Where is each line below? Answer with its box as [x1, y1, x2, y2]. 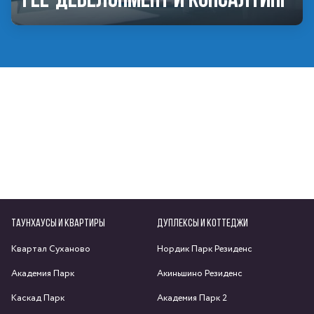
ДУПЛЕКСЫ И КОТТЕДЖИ [157, 217, 248, 228]
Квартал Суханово [11, 243, 90, 256]
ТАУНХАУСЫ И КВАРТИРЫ [11, 217, 105, 228]
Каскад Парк [11, 292, 64, 305]
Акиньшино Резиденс [157, 267, 243, 280]
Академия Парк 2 [157, 292, 227, 305]
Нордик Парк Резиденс [157, 243, 252, 256]
